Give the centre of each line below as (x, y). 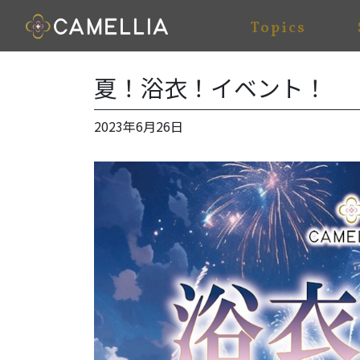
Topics (278, 29)
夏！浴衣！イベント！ (211, 87)
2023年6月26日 (139, 126)
